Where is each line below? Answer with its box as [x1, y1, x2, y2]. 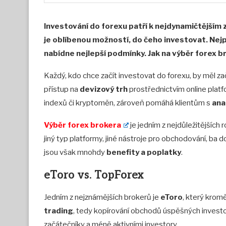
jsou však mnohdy [44, 148, 105, 157]
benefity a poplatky [105, 148, 181, 157]
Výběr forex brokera [44, 121, 121, 130]
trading [44, 206, 73, 216]
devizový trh [80, 85, 128, 94]
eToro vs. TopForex [44, 168, 144, 182]
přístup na [44, 85, 80, 94]
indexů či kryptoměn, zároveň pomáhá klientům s [44, 98, 212, 108]
